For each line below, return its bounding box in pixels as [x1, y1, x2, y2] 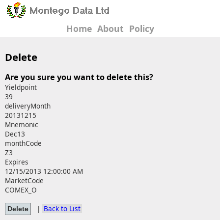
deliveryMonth [5, 101, 51, 111]
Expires [5, 157, 28, 167]
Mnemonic [5, 120, 38, 130]
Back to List [44, 203, 81, 213]
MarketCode [5, 176, 44, 186]
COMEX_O [5, 185, 37, 195]
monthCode [5, 138, 42, 148]
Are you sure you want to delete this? [5, 72, 153, 83]
